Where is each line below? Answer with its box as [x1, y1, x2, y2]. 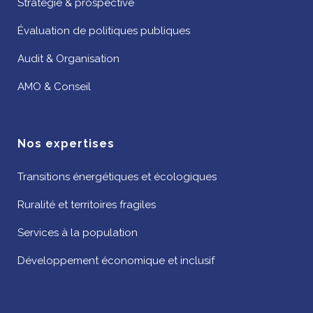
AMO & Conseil [17, 80, 91, 93]
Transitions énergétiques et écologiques [17, 170, 217, 183]
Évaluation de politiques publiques [17, 24, 190, 37]
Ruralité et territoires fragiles [17, 198, 156, 211]
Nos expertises [17, 136, 115, 150]
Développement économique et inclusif [17, 254, 214, 267]
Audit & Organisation [17, 52, 119, 65]
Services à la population [17, 226, 138, 239]
